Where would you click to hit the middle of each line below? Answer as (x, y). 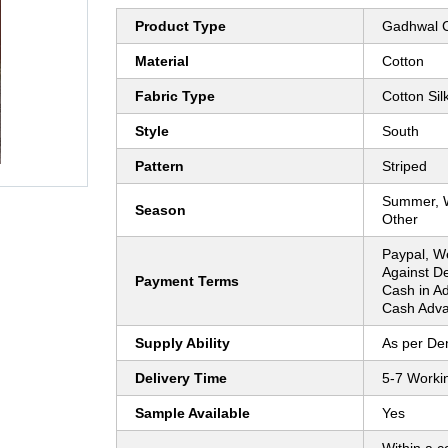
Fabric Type (175, 96)
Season (160, 210)
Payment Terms (187, 281)
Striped (404, 166)
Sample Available (192, 413)
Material (162, 61)
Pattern (159, 166)
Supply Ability (182, 343)
